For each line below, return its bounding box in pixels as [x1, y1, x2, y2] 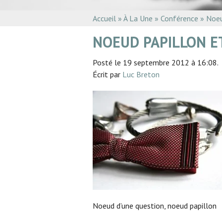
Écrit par [93, 69, 122, 79]
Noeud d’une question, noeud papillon [93, 200, 217, 211]
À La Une [123, 13, 153, 23]
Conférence [161, 13, 198, 23]
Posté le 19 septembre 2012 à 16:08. [93, 57, 219, 67]
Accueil [93, 13, 116, 23]
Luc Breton [122, 69, 160, 79]
